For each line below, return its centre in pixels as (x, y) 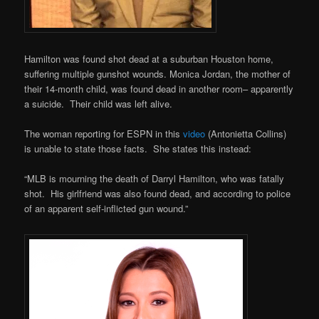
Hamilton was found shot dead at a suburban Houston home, (149, 58)
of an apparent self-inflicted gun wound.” (106, 209)
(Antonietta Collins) (246, 133)
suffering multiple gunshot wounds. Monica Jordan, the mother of (158, 73)
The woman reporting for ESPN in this (104, 133)
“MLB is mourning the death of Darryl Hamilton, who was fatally (155, 179)
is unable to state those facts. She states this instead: (138, 148)
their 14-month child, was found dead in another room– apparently (159, 88)
